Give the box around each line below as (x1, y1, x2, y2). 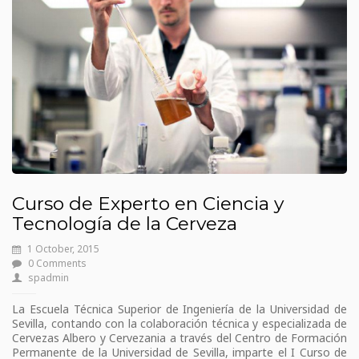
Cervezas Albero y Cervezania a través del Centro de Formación (12, 329, 347, 345)
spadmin (28, 270, 69, 284)
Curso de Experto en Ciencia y (12, 192, 284, 215)
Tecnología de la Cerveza (12, 212, 237, 235)
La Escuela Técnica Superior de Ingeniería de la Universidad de (12, 301, 347, 317)
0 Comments (28, 256, 87, 270)
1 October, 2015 (27, 241, 99, 256)
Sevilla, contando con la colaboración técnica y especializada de (12, 315, 347, 331)
